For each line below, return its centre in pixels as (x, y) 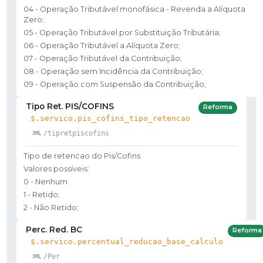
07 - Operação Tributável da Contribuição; (103, 58)
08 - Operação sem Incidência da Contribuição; (113, 71)
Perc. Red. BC (54, 229)
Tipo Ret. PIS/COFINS (70, 106)
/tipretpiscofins (76, 133)
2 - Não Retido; (51, 207)
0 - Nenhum (45, 181)
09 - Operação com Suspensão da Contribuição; (115, 84)
